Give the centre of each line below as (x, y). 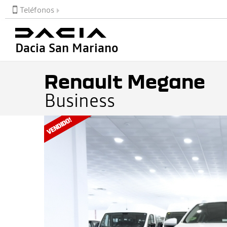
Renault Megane (125, 81)
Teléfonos (37, 9)
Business (80, 101)
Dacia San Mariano (67, 48)
